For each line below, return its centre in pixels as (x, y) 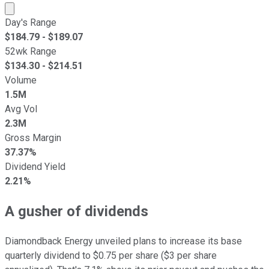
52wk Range (31, 51)
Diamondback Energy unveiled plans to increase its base (123, 241)
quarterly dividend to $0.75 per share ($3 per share (111, 255)
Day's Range (31, 22)
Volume (21, 80)
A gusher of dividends (77, 211)
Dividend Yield (35, 166)
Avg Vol (21, 109)
